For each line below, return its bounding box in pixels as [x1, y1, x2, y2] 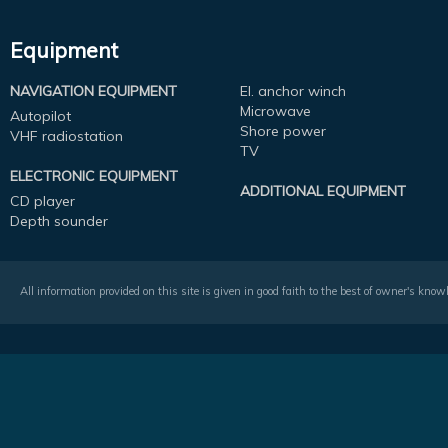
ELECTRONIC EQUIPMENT [10, 166, 178, 185]
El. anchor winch [239, 81, 346, 100]
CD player [10, 191, 75, 210]
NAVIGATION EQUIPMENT [10, 81, 177, 100]
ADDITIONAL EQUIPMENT [239, 181, 406, 200]
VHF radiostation [10, 126, 123, 145]
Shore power [239, 121, 326, 140]
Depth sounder [10, 211, 108, 230]
